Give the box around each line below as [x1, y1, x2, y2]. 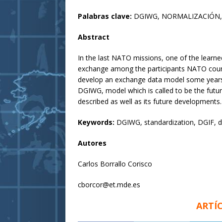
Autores [78, 138, 107, 148]
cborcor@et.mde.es [78, 180, 140, 190]
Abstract [78, 32, 110, 42]
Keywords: [78, 117, 116, 127]
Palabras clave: [78, 11, 134, 21]
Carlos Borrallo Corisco [78, 159, 152, 169]
